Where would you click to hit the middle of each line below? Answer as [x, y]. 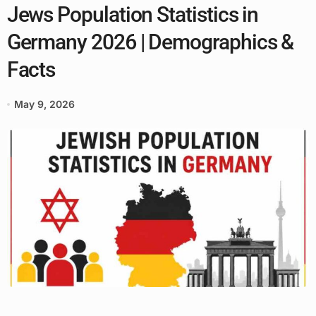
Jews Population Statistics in [133, 14]
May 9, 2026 [44, 104]
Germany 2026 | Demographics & [150, 42]
